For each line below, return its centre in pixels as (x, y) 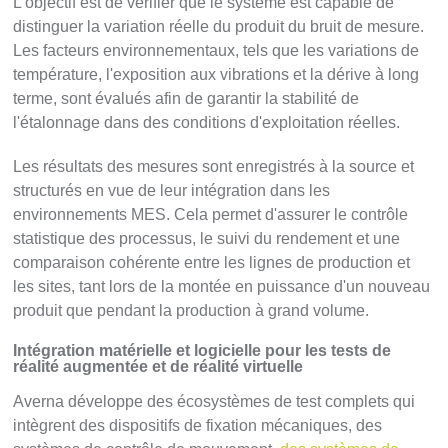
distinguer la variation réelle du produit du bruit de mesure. (219, 26)
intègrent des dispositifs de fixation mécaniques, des (198, 425)
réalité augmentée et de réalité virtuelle (158, 366)
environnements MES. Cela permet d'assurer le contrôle (211, 214)
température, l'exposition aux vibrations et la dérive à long (216, 74)
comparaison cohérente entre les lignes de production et (212, 262)
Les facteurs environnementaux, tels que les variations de (216, 50)
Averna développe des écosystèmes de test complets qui (214, 401)
